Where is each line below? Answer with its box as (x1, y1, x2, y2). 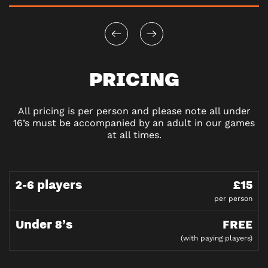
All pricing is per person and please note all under (17, 105, 251, 117)
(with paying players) (181, 234, 252, 243)
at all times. (106, 129, 162, 141)
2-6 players (16, 176, 82, 193)
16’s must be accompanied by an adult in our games (13, 117, 255, 129)
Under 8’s (16, 216, 72, 233)
